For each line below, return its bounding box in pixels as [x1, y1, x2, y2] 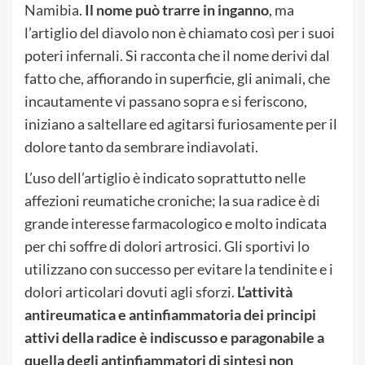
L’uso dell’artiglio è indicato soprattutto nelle [24, 168, 306, 187]
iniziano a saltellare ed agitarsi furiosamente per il [24, 114, 337, 133]
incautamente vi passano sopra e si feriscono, [24, 91, 307, 110]
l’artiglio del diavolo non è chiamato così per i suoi [24, 23, 335, 42]
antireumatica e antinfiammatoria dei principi [24, 305, 316, 323]
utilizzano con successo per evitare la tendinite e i [24, 259, 333, 278]
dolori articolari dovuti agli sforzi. [24, 282, 237, 301]
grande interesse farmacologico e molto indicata [24, 213, 327, 232]
